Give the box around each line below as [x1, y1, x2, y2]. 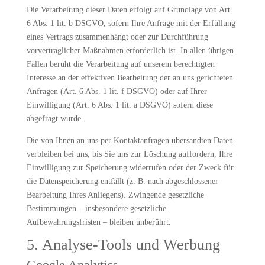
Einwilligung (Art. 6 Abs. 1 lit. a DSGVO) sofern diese [26, 101, 213, 109]
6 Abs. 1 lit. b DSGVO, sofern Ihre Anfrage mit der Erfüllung [26, 19, 235, 28]
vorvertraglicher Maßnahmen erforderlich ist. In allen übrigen [26, 46, 234, 55]
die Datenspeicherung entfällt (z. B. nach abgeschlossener [26, 177, 218, 186]
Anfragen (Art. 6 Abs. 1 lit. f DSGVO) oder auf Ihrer [26, 87, 207, 96]
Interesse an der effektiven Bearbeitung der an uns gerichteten [26, 73, 233, 82]
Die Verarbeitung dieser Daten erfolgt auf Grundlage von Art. [26, 5, 232, 14]
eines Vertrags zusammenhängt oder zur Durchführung [26, 33, 208, 41]
